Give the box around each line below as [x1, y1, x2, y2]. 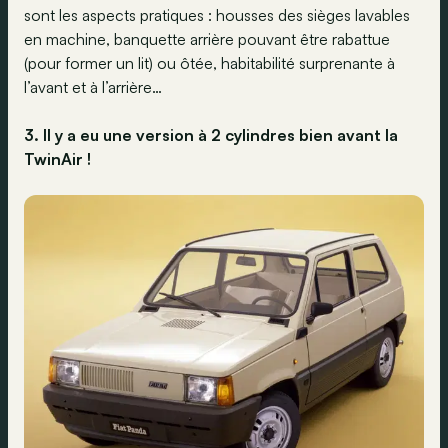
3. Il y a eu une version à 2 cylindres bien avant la [24, 125, 398, 146]
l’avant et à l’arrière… [24, 77, 162, 98]
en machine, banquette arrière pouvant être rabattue [24, 29, 390, 50]
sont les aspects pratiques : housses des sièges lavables [24, 5, 410, 26]
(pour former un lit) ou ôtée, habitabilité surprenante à [24, 53, 395, 74]
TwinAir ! [24, 149, 91, 170]
